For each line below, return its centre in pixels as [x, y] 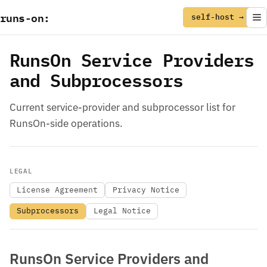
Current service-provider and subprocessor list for [122, 107]
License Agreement [58, 190]
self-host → [218, 17]
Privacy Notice [146, 190]
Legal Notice [122, 211]
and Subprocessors [96, 80]
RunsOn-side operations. [66, 123]
